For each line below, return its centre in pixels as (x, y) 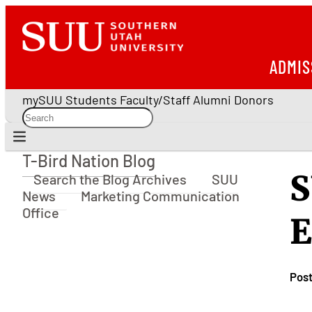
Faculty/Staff (155, 100)
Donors (254, 100)
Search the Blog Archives (110, 179)
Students (91, 100)
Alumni (212, 100)
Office (41, 212)
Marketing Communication (160, 196)
